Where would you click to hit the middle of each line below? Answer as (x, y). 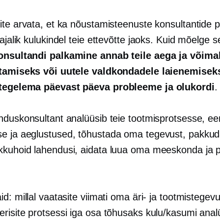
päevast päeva (77, 87)
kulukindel (45, 40)
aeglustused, (48, 134)
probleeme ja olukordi (162, 87)
